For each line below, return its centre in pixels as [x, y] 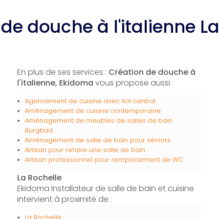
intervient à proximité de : [64, 199]
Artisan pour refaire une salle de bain [85, 150]
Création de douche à [152, 72]
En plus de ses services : [63, 72]
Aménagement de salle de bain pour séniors [98, 140]
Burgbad [39, 130]
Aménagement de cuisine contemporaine [93, 111]
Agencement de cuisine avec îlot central [90, 101]
